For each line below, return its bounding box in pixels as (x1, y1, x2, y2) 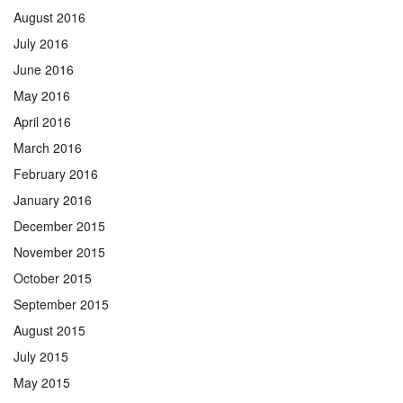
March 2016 (13, 138, 82, 157)
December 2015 (13, 216, 105, 235)
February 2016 (13, 164, 98, 183)
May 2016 (13, 85, 70, 104)
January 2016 (13, 190, 92, 209)
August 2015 (13, 320, 85, 339)
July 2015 (13, 346, 68, 365)
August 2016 (13, 7, 85, 26)
